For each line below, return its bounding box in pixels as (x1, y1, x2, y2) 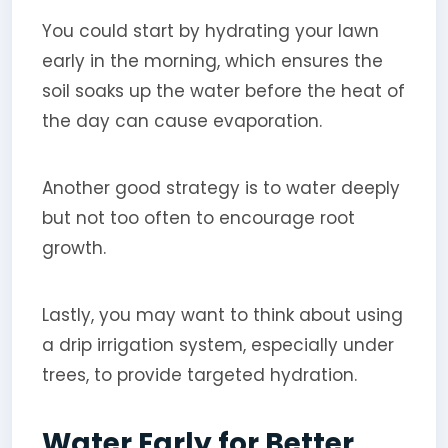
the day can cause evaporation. (41, 108, 322, 133)
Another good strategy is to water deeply (41, 175, 400, 200)
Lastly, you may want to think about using (41, 302, 403, 327)
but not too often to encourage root (41, 205, 355, 230)
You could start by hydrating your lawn (41, 18, 379, 43)
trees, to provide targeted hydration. (41, 362, 357, 387)
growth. (41, 235, 106, 260)
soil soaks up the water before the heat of (41, 78, 405, 103)
